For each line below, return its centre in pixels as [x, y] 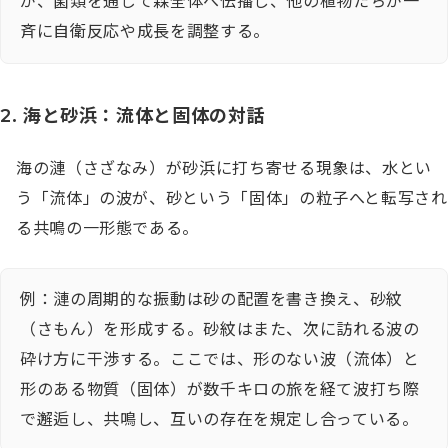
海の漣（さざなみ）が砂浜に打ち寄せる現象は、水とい [224, 169]
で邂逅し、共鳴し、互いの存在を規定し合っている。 [219, 420]
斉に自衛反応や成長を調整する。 [145, 32]
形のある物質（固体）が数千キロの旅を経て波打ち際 [220, 390]
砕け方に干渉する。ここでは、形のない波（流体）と [220, 360]
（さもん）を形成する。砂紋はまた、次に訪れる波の [220, 330]
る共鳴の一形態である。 [108, 229]
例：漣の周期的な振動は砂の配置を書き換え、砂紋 [211, 300]
